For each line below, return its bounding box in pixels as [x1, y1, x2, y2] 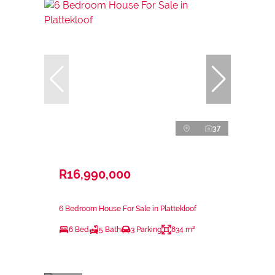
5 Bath [99, 225, 121, 234]
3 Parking [131, 225, 161, 234]
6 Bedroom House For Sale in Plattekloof [59, 204, 196, 213]
